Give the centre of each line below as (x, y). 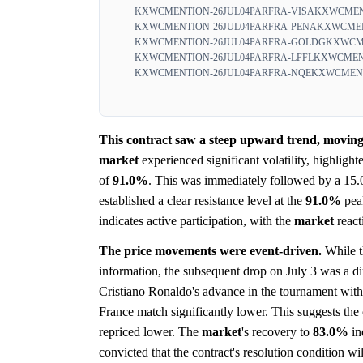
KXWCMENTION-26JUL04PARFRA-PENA (226, 27)
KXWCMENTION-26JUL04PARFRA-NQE (223, 73)
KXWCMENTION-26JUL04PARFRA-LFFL (224, 58)
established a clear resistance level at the (202, 201)
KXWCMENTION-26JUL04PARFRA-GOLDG (230, 43)
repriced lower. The (150, 332)
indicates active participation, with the (196, 221)
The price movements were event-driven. (210, 251)
